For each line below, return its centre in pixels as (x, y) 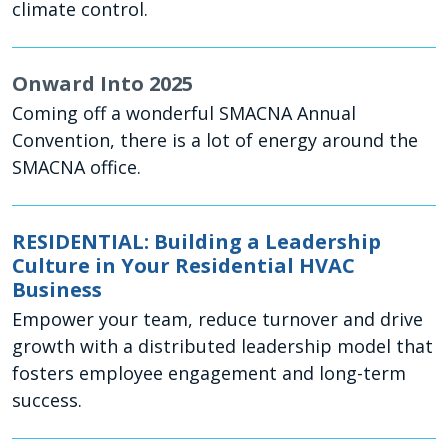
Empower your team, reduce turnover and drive (217, 319)
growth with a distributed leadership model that (222, 346)
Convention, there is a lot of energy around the (215, 140)
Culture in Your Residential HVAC (183, 266)
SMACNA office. (79, 167)
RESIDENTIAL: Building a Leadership (196, 242)
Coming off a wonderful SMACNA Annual (184, 113)
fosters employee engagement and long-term (209, 373)
